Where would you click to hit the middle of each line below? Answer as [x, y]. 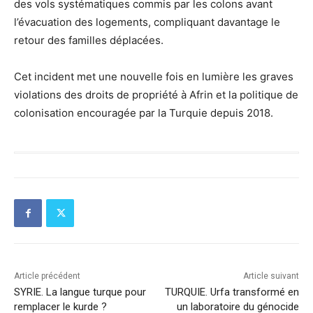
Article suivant [271, 276]
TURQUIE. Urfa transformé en [232, 292]
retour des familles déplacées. [89, 40]
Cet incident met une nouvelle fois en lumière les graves [154, 77]
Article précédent [47, 276]
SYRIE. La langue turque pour [80, 292]
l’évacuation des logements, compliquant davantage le [147, 22]
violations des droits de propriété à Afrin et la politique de [156, 95]
